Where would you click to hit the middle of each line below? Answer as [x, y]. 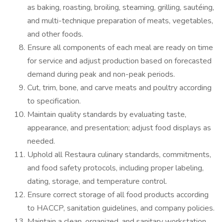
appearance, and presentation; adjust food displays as [119, 128]
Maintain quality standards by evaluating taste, [107, 114]
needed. [41, 141]
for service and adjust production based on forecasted [119, 61]
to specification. [54, 101]
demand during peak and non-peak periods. [101, 74]
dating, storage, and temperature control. [97, 181]
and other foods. [55, 34]
